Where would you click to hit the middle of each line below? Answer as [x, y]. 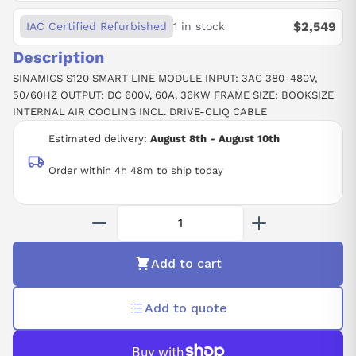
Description [58, 57]
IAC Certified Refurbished [97, 26]
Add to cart [186, 263]
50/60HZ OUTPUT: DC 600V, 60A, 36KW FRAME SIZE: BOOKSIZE [173, 95]
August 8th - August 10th [215, 139]
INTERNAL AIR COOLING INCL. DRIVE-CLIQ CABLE [140, 112]
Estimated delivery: [99, 139]
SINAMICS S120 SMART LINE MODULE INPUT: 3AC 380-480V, [165, 78]
